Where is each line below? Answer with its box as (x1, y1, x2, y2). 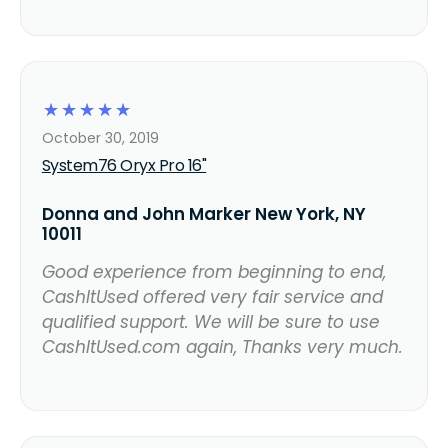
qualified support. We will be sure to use (41, 309, 380, 334)
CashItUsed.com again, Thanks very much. (41, 334, 403, 359)
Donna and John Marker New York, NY (41, 201, 366, 226)
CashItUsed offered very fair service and (41, 284, 383, 309)
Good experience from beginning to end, (41, 259, 386, 284)
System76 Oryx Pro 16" (41, 153, 207, 177)
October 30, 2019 (41, 127, 159, 148)
